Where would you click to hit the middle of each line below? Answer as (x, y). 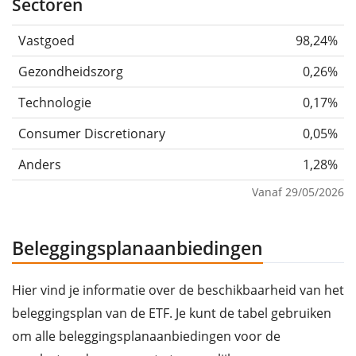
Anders (40, 165)
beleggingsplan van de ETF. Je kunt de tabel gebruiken (172, 313)
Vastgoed (46, 41)
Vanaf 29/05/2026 (298, 192)
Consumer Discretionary (92, 134)
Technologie (55, 103)
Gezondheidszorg (71, 72)
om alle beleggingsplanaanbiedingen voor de (146, 337)
